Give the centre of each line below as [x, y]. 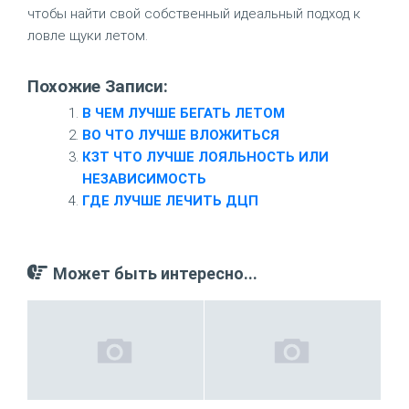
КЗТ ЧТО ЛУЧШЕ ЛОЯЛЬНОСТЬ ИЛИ [205, 157]
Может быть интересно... [155, 273]
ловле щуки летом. [88, 36]
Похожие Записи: [98, 87]
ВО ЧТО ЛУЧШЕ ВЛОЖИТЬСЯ [181, 135]
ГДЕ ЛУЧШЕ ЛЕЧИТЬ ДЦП [170, 201]
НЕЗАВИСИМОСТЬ [144, 179]
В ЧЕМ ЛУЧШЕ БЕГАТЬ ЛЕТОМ [184, 113]
